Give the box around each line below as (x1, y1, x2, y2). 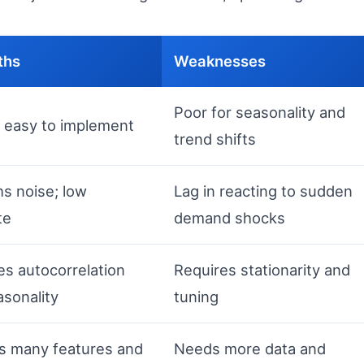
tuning (174, 288, 219, 305)
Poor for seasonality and (174, 103, 345, 121)
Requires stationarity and (174, 261, 350, 279)
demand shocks (174, 209, 285, 227)
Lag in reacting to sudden (174, 182, 353, 200)
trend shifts (174, 130, 256, 148)
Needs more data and (174, 340, 326, 357)
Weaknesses (174, 52, 266, 70)
